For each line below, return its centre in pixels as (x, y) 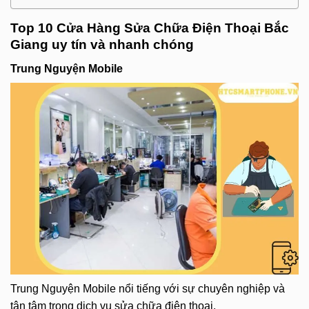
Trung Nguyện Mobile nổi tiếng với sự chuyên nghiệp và (148, 289)
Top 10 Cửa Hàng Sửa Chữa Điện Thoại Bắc (150, 28)
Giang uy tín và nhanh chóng (102, 45)
